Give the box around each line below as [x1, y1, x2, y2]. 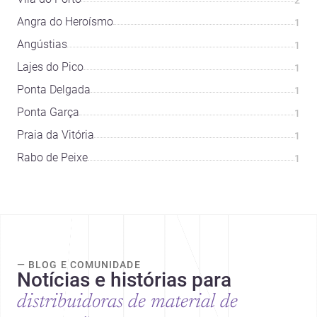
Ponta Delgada [17, 83, 91, 97]
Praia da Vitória [17, 128, 94, 142]
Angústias [17, 38, 67, 52]
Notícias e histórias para [17, 268, 231, 292]
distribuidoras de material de [17, 292, 238, 313]
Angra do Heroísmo [17, 15, 113, 29]
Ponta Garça [17, 105, 79, 120]
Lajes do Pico [17, 60, 83, 74]
